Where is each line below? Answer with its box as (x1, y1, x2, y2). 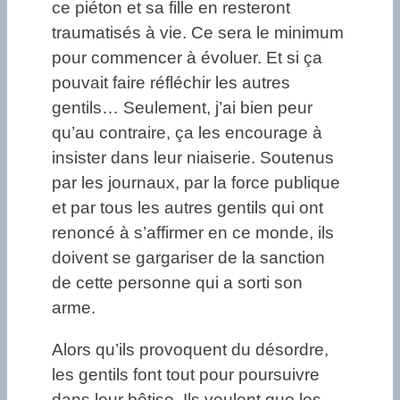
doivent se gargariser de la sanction (52, 248, 325, 268)
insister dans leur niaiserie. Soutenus (52, 148, 334, 168)
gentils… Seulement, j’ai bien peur (52, 98, 312, 118)
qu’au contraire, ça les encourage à (52, 123, 322, 143)
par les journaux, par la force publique (52, 173, 340, 193)
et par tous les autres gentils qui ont (52, 198, 323, 218)
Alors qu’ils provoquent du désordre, (52, 340, 329, 360)
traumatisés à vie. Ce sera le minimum (52, 23, 344, 43)
